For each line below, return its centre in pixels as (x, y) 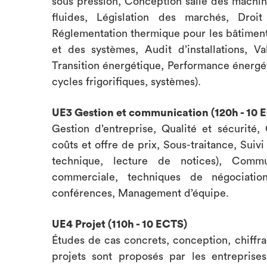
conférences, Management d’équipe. (140, 193)
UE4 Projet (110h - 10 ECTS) (119, 224)
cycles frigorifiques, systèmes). (126, 82)
